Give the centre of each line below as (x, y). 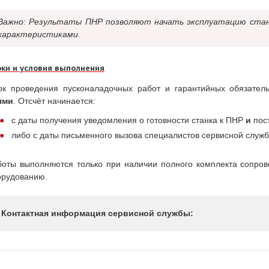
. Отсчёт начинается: (54, 101)
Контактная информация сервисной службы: (97, 213)
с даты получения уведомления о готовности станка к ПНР (128, 120)
